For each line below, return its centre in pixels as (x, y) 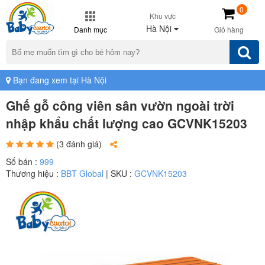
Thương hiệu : (33, 173)
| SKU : (119, 173)
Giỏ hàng (229, 29)
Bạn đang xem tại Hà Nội (59, 80)
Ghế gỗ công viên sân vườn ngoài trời (120, 105)
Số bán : (23, 161)
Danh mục (90, 29)
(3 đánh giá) (79, 144)
